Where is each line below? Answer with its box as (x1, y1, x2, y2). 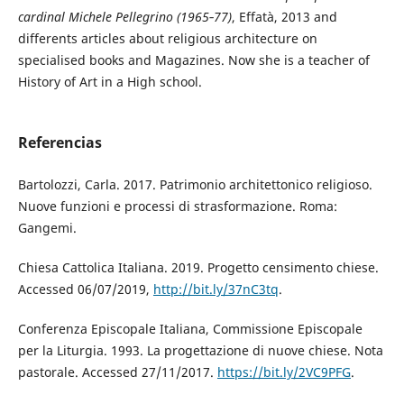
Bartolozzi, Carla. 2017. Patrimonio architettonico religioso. (17, 175, 372, 193)
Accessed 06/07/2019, (17, 280, 153, 298)
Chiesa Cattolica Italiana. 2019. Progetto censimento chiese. (17, 258, 379, 276)
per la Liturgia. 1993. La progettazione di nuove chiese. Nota (17, 341, 383, 359)
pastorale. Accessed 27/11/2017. (17, 363, 217, 381)
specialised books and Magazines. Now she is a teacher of (17, 50, 370, 69)
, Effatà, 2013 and (231, 7, 337, 25)
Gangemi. (17, 218, 77, 236)
